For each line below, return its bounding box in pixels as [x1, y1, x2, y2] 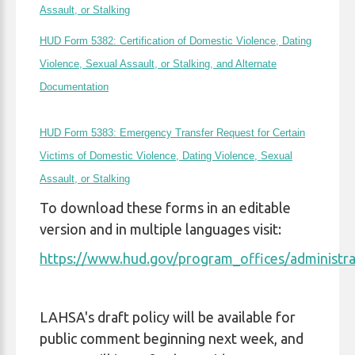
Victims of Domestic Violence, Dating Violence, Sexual [40, 150, 292, 162]
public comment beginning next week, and [40, 330, 303, 346]
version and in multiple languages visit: [40, 221, 281, 237]
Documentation [40, 81, 109, 93]
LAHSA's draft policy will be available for [40, 309, 296, 325]
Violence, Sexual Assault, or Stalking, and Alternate [40, 58, 277, 70]
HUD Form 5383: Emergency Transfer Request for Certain [40, 127, 305, 139]
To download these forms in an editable [40, 200, 291, 216]
